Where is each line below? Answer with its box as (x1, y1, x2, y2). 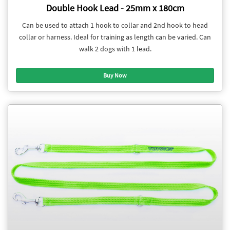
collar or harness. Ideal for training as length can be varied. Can (19, 32, 211, 42)
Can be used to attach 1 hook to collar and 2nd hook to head (22, 21, 208, 30)
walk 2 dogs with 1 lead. (79, 44, 151, 54)
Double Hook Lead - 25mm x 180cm (46, 2, 184, 14)
